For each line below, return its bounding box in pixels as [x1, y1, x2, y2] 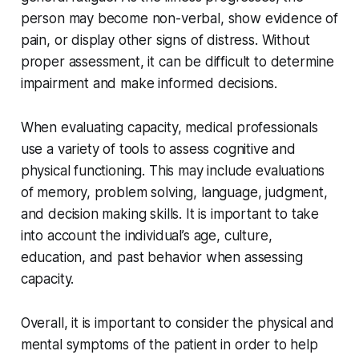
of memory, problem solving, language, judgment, [20, 184, 328, 201]
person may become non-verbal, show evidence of [20, 10, 338, 27]
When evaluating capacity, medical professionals [20, 119, 318, 136]
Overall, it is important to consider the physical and [20, 315, 334, 332]
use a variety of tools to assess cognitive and [20, 141, 296, 158]
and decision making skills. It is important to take [20, 206, 320, 223]
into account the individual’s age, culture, [20, 228, 272, 244]
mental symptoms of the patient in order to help [20, 337, 318, 353]
